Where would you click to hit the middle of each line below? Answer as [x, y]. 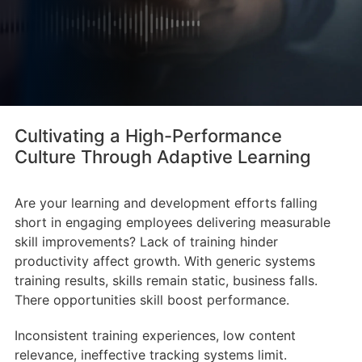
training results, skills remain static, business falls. [166, 280]
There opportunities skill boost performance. [152, 300]
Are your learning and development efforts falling [166, 203]
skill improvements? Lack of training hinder [146, 242]
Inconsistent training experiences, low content [155, 335]
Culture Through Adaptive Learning [162, 157]
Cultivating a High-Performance [148, 136]
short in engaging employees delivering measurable [172, 222]
